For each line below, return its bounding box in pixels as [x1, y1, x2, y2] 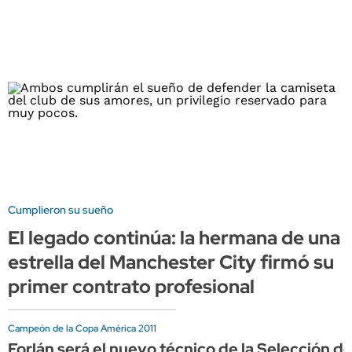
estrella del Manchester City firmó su [8, 249, 334, 274]
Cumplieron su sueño [8, 202, 113, 217]
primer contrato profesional [8, 273, 255, 299]
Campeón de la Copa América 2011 [8, 321, 156, 335]
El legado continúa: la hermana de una [8, 225, 340, 250]
